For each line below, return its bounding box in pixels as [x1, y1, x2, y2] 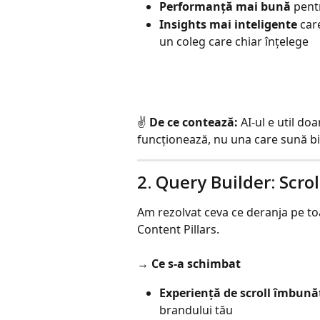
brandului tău [159, 301, 233, 318]
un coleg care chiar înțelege [159, 33, 309, 49]
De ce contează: [149, 114, 238, 130]
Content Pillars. [137, 221, 219, 237]
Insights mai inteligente [159, 16, 297, 32]
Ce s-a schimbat [151, 256, 241, 272]
